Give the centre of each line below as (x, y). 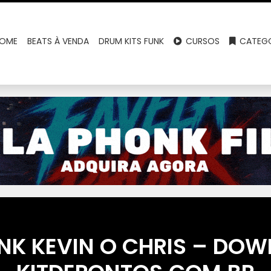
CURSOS (202, 41)
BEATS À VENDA (58, 41)
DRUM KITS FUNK (132, 41)
